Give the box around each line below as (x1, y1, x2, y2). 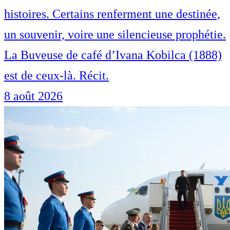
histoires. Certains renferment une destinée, (4, 7, 220, 21)
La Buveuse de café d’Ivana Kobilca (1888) (4, 48, 222, 62)
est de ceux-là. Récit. (4, 69, 109, 83)
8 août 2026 (4, 89, 63, 103)
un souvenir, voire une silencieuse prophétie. (4, 28, 226, 42)
